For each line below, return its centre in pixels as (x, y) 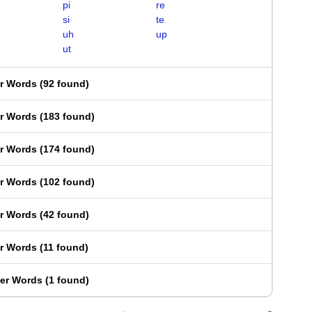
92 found (64, 84)
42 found (64, 214)
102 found (67, 182)
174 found (67, 149)
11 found (64, 247)
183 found (67, 116)
